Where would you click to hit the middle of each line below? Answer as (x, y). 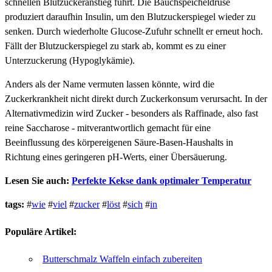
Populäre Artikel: (41, 232)
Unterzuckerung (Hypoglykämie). (70, 60)
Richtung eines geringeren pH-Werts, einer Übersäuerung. (116, 157)
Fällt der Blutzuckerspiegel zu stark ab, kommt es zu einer (115, 46)
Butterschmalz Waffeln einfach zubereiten (122, 259)
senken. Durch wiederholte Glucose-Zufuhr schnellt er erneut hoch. (134, 31)
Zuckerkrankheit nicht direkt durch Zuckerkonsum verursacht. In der (136, 98)
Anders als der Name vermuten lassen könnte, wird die (110, 84)
